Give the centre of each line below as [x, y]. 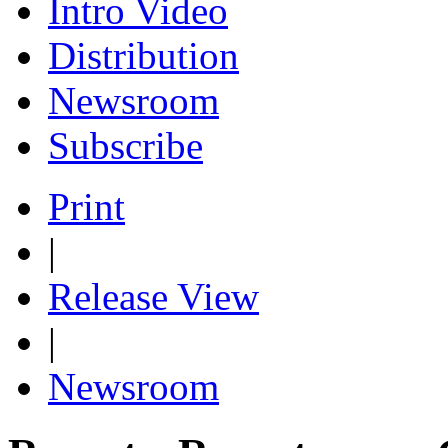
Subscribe [125, 145]
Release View [153, 296]
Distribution [143, 55]
